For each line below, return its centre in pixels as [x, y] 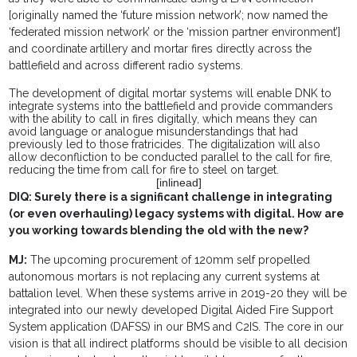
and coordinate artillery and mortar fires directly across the [161, 49]
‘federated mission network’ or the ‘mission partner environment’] [175, 32]
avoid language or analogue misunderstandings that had [154, 132]
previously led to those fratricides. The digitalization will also [165, 145]
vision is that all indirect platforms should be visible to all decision [178, 344]
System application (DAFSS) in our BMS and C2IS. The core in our [177, 327]
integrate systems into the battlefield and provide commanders [171, 106]
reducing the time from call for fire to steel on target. [144, 170]
